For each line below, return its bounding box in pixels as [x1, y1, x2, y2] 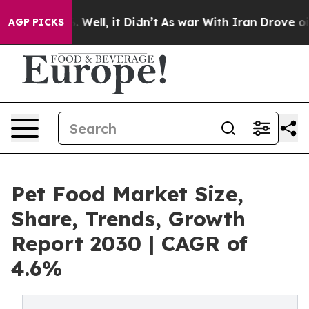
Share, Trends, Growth [11, 206, 246, 232]
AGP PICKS [8, 16, 64, 28]
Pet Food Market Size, [11, 181, 243, 207]
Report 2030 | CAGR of [11, 230, 248, 257]
